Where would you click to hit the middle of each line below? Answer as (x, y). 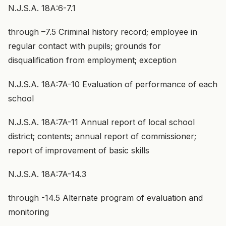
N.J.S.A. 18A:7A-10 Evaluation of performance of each (113, 84)
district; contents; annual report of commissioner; (102, 136)
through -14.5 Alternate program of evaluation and (105, 198)
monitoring (29, 212)
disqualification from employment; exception (92, 60)
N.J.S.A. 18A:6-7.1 (42, 8)
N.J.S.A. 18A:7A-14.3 (47, 174)
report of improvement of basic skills (79, 150)
